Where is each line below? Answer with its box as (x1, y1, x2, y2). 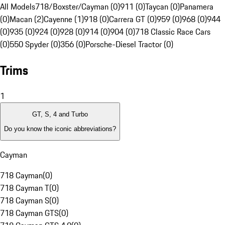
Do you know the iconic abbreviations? (4, 125, 116, 133)
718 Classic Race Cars (135, 26, 210, 38)
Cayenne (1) (44, 13, 84, 26)
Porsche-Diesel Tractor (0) (85, 38, 173, 51)
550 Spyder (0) (10, 38, 60, 51)
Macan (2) (10, 13, 44, 26)
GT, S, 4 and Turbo (32, 110, 88, 119)
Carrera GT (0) (109, 13, 157, 26)
